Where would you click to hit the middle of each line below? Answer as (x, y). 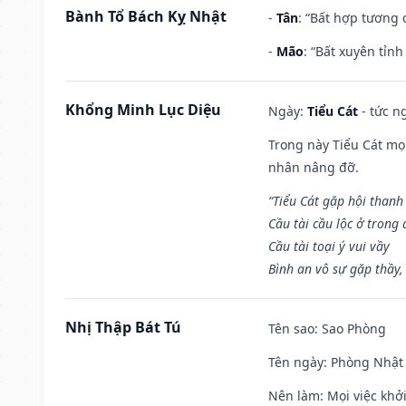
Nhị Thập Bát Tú (123, 327)
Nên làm (294, 395)
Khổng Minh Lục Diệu (143, 109)
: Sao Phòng (350, 328)
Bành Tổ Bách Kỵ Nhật (146, 16)
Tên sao (291, 328)
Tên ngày (296, 362)
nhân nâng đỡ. (314, 167)
